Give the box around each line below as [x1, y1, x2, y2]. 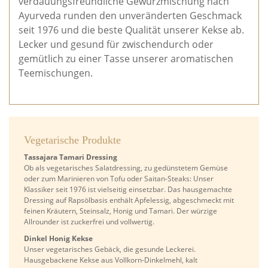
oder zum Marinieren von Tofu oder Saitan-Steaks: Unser [24, 173, 214, 184]
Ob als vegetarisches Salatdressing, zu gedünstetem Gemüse [24, 163, 228, 173]
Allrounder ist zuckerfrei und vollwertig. [24, 217, 154, 227]
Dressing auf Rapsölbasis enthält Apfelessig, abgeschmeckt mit [24, 195, 234, 206]
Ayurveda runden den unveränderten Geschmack [19, 9, 242, 23]
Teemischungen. [19, 66, 93, 80]
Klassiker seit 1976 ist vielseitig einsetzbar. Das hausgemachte [24, 184, 232, 195]
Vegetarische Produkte [24, 134, 121, 147]
